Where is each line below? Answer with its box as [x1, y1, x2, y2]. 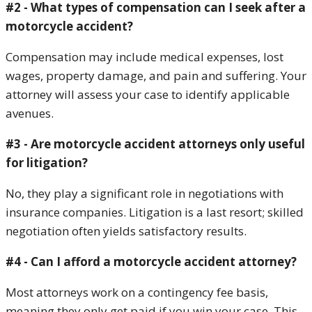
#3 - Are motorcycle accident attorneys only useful [6, 135, 305, 152]
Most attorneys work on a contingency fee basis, [6, 283, 268, 300]
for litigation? [6, 154, 88, 171]
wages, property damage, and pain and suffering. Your [6, 67, 306, 84]
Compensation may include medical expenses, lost [6, 48, 283, 65]
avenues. [6, 104, 54, 121]
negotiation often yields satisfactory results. [6, 222, 247, 239]
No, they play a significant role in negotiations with [6, 185, 283, 201]
